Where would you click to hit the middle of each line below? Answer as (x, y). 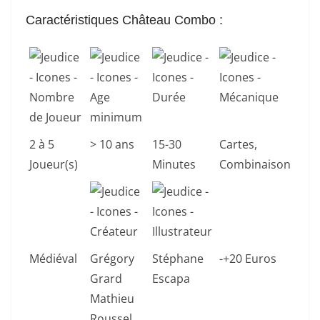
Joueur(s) (54, 165)
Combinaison (255, 165)
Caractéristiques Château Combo (122, 20)
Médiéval (53, 259)
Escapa (171, 279)
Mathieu (112, 299)
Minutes (174, 165)
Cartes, (238, 145)
